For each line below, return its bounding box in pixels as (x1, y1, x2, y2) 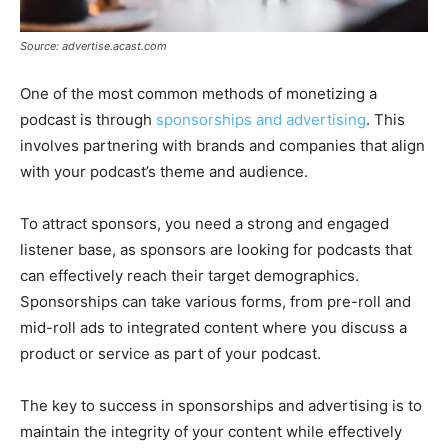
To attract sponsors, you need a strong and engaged (20, 214, 389, 234)
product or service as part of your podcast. (20, 344, 321, 364)
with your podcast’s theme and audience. (20, 162, 308, 182)
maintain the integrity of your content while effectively (20, 422, 402, 442)
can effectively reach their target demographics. (20, 266, 359, 286)
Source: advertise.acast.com (20, 39, 167, 54)
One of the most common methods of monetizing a (20, 84, 377, 104)
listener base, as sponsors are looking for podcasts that (20, 240, 412, 260)
